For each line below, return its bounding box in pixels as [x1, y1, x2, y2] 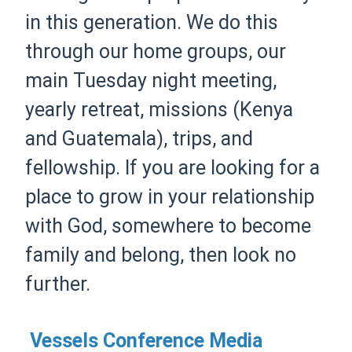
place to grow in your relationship [25, 185, 315, 208]
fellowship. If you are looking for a [25, 156, 321, 179]
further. [25, 273, 91, 295]
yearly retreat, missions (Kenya [25, 98, 294, 121]
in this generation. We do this [25, 11, 279, 34]
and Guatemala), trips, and [25, 127, 254, 150]
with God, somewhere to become [25, 214, 312, 237]
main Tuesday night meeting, [25, 69, 277, 92]
